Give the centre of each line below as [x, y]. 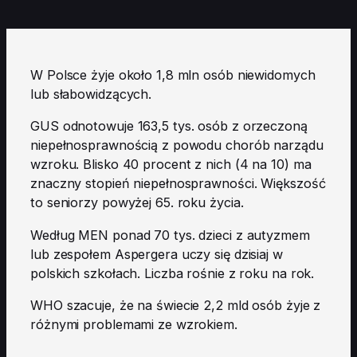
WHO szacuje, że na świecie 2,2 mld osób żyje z [176, 305]
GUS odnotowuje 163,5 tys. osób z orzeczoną [169, 126]
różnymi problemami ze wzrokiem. [134, 324]
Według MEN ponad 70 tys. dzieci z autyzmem [170, 235]
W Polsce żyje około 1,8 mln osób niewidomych [173, 75]
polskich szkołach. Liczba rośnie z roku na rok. [173, 273]
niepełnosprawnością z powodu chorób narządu [177, 145]
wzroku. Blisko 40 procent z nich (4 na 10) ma [171, 165]
